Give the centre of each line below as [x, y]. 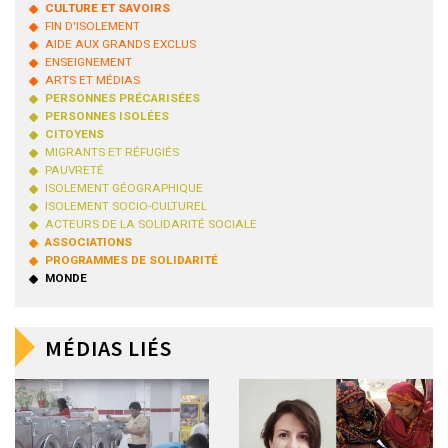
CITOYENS [74, 134]
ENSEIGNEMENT [88, 62]
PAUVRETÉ [74, 170]
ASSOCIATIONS [88, 242]
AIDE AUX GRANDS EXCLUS [120, 44]
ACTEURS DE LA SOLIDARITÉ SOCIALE [151, 224]
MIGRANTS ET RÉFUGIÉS [112, 152]
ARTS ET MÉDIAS [92, 80]
